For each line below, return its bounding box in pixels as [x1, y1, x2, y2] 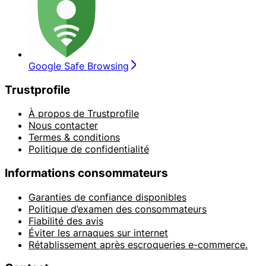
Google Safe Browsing [28, 59, 129, 72]
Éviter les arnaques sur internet [28, 226, 168, 239]
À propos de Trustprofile [28, 107, 139, 120]
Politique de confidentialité [28, 143, 149, 156]
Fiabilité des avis [28, 214, 103, 227]
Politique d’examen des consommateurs [28, 202, 207, 215]
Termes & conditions [28, 131, 120, 144]
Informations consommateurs [5, 166, 168, 180]
